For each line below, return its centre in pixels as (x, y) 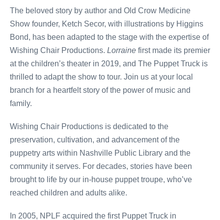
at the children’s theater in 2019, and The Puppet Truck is (109, 64)
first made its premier (173, 50)
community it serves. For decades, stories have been (101, 166)
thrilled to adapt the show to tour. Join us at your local (101, 77)
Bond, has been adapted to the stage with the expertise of (109, 37)
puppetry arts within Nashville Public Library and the (100, 153)
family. (22, 103)
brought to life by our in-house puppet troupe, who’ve (101, 179)
